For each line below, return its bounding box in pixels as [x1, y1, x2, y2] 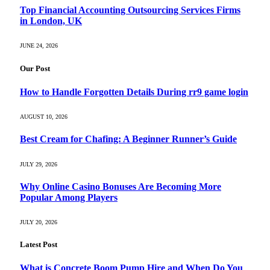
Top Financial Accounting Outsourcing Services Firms [20, 5, 240, 16]
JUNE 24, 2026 [20, 42, 58, 49]
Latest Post [20, 240, 57, 250]
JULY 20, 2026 [20, 219, 57, 226]
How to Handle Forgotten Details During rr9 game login [20, 86, 248, 97]
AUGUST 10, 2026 [20, 113, 67, 121]
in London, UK [20, 16, 82, 27]
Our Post [20, 63, 50, 73]
